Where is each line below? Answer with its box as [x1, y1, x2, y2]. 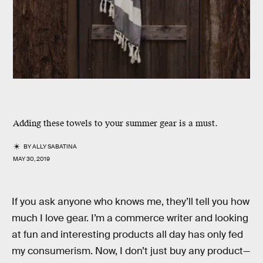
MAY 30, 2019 [13, 155, 50, 163]
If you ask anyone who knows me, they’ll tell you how [12, 195, 249, 208]
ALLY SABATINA [32, 143, 77, 150]
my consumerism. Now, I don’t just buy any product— [12, 245, 250, 257]
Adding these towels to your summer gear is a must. [13, 118, 218, 129]
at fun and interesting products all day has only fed [12, 228, 243, 241]
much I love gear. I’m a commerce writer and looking [12, 212, 248, 224]
